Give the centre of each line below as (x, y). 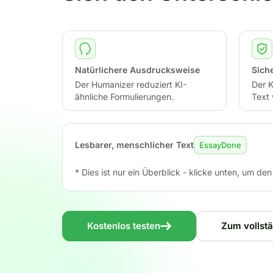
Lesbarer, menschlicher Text (134, 145)
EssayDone (220, 145)
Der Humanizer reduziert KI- (131, 84)
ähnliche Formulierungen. (124, 97)
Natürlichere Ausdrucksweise (137, 70)
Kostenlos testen (124, 226)
